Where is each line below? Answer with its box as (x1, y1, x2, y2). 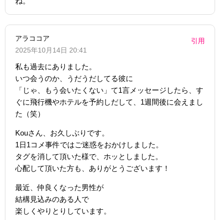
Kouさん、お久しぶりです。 (15, 128, 109, 137)
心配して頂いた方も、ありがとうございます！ (15, 164, 170, 172)
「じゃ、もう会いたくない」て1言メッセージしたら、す (15, 85, 203, 94)
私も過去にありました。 (15, 62, 96, 71)
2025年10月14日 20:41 (15, 46, 87, 54)
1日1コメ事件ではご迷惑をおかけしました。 (15, 140, 163, 149)
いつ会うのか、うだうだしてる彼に (15, 74, 133, 82)
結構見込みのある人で (15, 194, 89, 203)
